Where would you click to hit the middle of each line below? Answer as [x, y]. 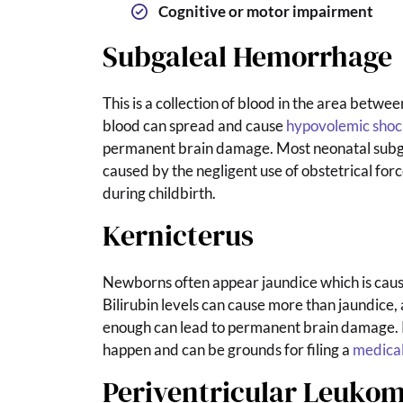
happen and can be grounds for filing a [228, 349]
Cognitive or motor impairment [266, 11]
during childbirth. [159, 193]
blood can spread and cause [194, 125]
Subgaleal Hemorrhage [247, 57]
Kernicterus [178, 236]
